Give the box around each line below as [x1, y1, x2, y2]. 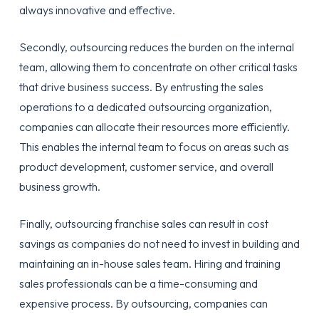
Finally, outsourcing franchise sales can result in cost [19, 216, 268, 231]
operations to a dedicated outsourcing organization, [19, 100, 272, 114]
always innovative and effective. [19, 3, 175, 17]
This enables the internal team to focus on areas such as [19, 140, 289, 154]
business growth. [19, 179, 100, 194]
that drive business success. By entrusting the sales [19, 80, 263, 94]
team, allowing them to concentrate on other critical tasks [19, 60, 298, 74]
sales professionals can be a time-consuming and [19, 276, 258, 291]
